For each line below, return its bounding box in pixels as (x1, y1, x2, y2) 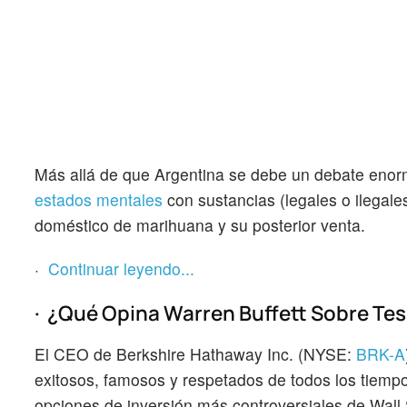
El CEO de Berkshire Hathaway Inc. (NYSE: (35, 342, 356, 365)
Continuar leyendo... (48, 256, 194, 280)
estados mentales (35, 188, 163, 212)
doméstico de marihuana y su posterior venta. (35, 213, 365, 237)
